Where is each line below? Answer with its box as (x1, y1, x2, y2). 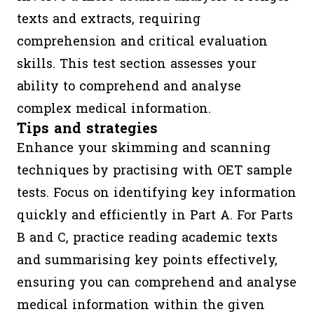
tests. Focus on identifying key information (17, 182, 296, 205)
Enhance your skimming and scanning (17, 137, 271, 160)
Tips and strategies (17, 116, 158, 142)
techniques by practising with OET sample (17, 159, 292, 182)
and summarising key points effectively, (17, 249, 278, 272)
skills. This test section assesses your (17, 53, 257, 76)
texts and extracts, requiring (17, 8, 200, 31)
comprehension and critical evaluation (17, 30, 268, 53)
